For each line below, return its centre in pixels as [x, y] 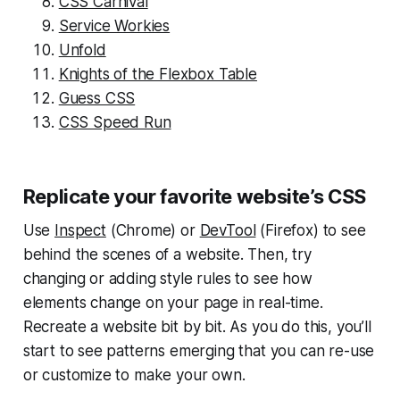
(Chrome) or [153, 230]
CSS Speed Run [115, 122]
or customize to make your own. [134, 375]
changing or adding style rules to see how [167, 278]
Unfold [82, 50]
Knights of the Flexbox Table [158, 74]
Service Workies [114, 25]
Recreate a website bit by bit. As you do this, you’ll [197, 326]
